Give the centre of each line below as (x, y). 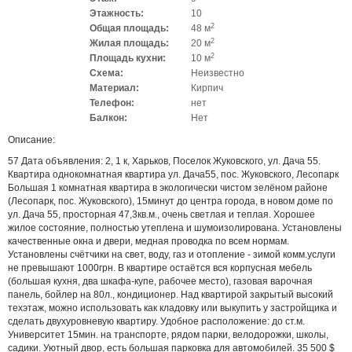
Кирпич (207, 88)
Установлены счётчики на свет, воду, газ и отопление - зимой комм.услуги (172, 255)
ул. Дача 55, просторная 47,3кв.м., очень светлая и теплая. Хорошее (161, 215)
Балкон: (108, 118)
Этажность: (117, 14)
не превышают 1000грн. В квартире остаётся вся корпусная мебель (160, 268)
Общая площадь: (129, 29)
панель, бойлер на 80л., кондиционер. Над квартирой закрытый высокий (170, 295)
